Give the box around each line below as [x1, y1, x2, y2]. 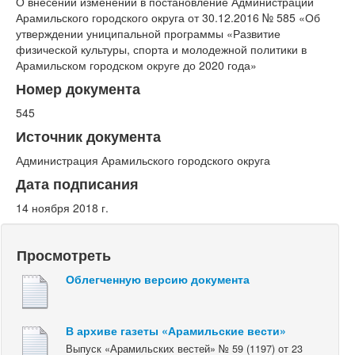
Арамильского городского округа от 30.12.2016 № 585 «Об [16, 9, 320, 25]
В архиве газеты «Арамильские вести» [66, 322, 286, 338]
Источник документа [16, 125, 161, 146]
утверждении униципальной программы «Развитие [16, 25, 281, 41]
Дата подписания [16, 173, 139, 193]
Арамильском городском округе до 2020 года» [16, 56, 257, 73]
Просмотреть [17, 244, 111, 265]
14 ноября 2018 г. [16, 199, 109, 216]
